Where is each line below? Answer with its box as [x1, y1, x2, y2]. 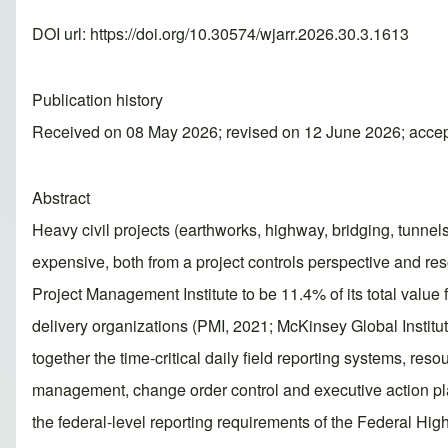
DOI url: [32, 22, 90, 46]
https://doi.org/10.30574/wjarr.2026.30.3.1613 [90, 22, 409, 46]
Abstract [32, 186, 90, 210]
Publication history [32, 88, 163, 112]
